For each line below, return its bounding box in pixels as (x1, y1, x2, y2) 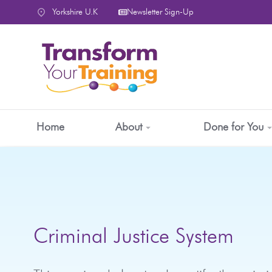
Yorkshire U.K (52, 8, 98, 16)
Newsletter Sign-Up (127, 8, 194, 16)
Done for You (203, 121, 263, 133)
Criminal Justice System (33, 226, 234, 247)
